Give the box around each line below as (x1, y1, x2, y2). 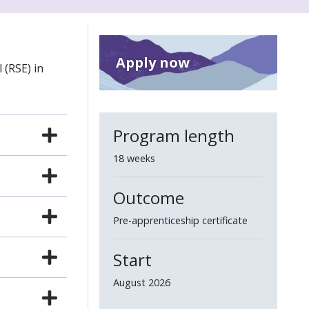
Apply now (116, 53, 190, 72)
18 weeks (113, 152, 155, 165)
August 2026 (113, 276, 170, 289)
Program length (113, 124, 235, 147)
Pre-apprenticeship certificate (113, 214, 248, 227)
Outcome (113, 186, 184, 209)
